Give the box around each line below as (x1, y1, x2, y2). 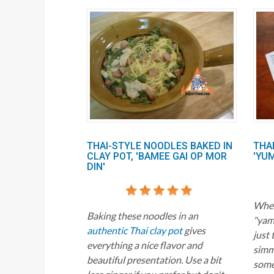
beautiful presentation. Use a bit (87, 253, 221, 265)
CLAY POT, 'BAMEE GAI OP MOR (87, 150, 227, 162)
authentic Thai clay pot (87, 224, 182, 236)
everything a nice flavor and (87, 239, 202, 251)
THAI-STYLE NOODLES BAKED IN (87, 139, 232, 152)
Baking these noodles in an (87, 209, 198, 221)
